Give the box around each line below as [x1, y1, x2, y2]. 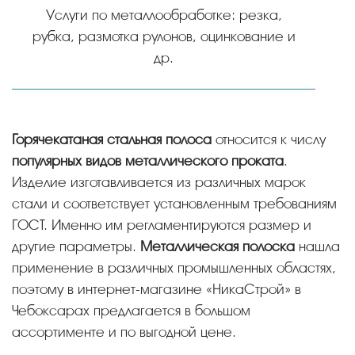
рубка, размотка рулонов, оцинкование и [32, 28, 296, 44]
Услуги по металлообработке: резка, [45, 6, 282, 23]
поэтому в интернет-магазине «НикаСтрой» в [12, 281, 301, 297]
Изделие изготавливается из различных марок [12, 174, 306, 190]
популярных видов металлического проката [12, 152, 284, 169]
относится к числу [212, 131, 326, 147]
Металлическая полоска [140, 238, 295, 254]
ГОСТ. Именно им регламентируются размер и [12, 216, 311, 233]
